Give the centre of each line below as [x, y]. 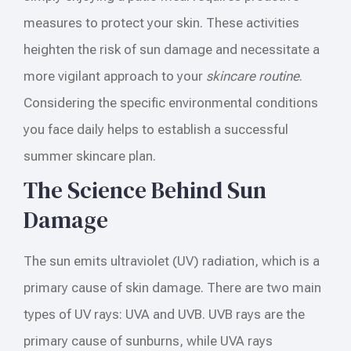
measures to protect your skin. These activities [161, 22]
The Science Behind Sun [145, 190]
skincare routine [253, 76]
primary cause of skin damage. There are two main [172, 287]
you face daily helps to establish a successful [156, 129]
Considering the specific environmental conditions [171, 102]
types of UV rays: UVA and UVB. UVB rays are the [164, 314]
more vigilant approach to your [115, 76]
